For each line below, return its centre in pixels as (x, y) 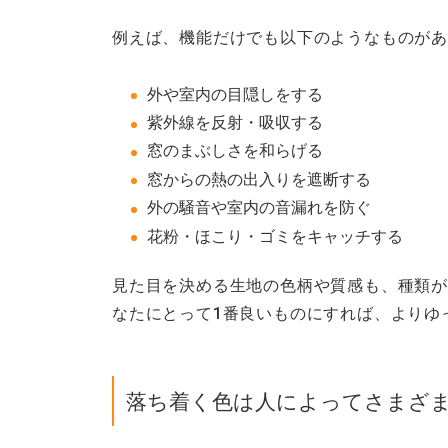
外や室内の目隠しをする (235, 94)
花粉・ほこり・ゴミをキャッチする (275, 236)
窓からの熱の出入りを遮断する (259, 179)
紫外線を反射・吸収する (235, 123)
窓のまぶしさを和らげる (235, 151)
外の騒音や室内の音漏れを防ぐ (259, 208)
